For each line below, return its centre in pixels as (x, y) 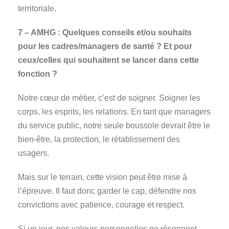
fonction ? (38, 74)
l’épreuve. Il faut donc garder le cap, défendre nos (107, 191)
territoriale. (37, 9)
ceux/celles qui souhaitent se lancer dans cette (108, 60)
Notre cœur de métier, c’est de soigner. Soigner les (109, 98)
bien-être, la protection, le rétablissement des (99, 140)
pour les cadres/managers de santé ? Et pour (105, 47)
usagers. (33, 153)
